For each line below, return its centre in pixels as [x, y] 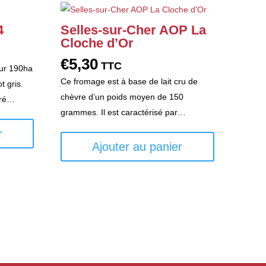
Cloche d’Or [97, 43]
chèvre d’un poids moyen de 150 [122, 96]
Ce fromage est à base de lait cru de [129, 81]
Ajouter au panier [137, 146]
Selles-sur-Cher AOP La [133, 30]
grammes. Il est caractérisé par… [123, 112]
